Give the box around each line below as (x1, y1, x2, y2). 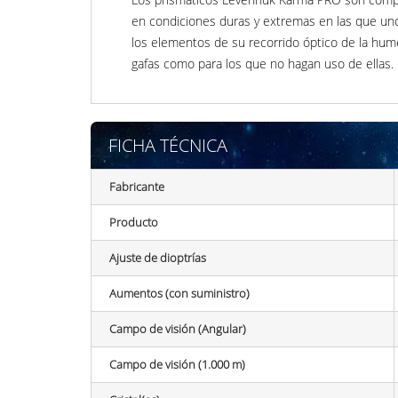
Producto (109, 213, 158, 230)
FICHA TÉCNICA (108, 132, 227, 157)
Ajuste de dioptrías (109, 249, 206, 266)
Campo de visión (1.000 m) (109, 355, 245, 372)
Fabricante (109, 178, 164, 195)
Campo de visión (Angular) (109, 320, 246, 337)
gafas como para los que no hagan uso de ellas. (131, 54, 394, 72)
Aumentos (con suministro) (109, 284, 250, 301)
